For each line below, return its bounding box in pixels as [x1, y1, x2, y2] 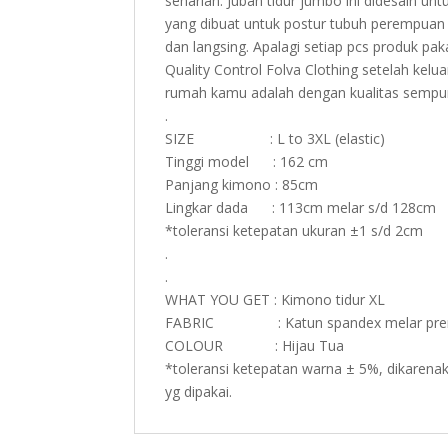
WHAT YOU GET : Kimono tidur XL [165, 289, 386, 309]
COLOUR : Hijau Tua [165, 335, 345, 355]
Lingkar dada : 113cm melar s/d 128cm [165, 197, 437, 217]
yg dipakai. [165, 381, 233, 401]
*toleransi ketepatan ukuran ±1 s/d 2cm [165, 220, 424, 240]
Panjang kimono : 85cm [165, 174, 319, 194]
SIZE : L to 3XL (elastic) [165, 128, 386, 148]
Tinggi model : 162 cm [165, 151, 329, 171]
